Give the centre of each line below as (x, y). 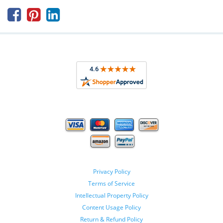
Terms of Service (111, 183)
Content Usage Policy (111, 207)
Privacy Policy (111, 171)
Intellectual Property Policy (111, 195)
